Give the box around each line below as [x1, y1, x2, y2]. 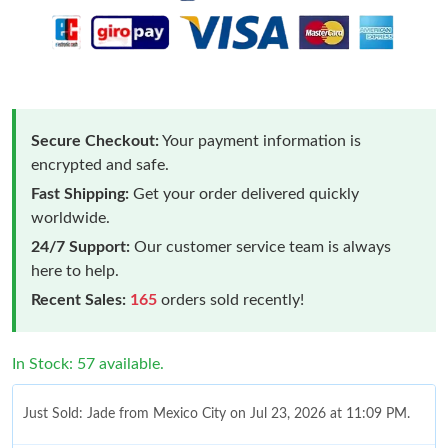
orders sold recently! [157, 291, 304, 308]
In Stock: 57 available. [12, 355, 164, 372]
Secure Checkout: [31, 132, 159, 149]
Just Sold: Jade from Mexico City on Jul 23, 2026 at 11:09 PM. [23, 406, 410, 421]
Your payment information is [159, 132, 361, 149]
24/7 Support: [31, 238, 130, 255]
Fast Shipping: [31, 185, 129, 202]
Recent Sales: [31, 291, 126, 308]
